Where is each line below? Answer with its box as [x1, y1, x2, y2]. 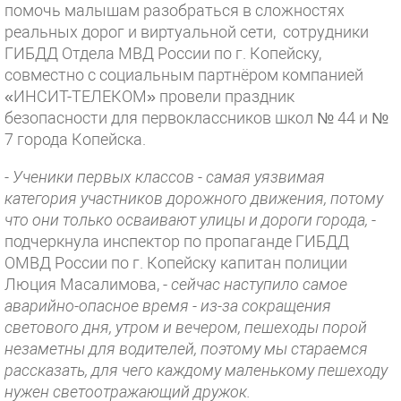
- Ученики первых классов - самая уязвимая [4, 167, 325, 186]
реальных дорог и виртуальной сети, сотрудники [4, 22, 369, 41]
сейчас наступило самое [171, 275, 347, 294]
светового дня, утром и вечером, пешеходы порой [4, 318, 367, 337]
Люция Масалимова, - [4, 275, 171, 294]
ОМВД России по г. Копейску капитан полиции [4, 253, 347, 272]
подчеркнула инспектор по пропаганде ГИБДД [4, 232, 349, 251]
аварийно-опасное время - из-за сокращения [4, 296, 331, 315]
